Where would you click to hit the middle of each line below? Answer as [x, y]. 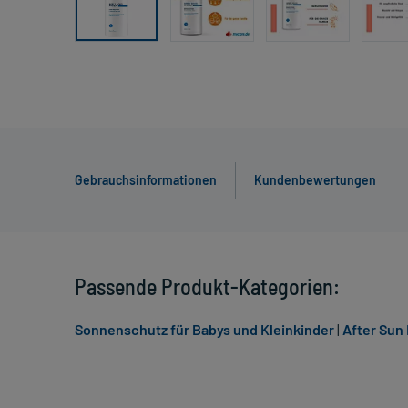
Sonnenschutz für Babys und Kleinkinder [204, 330]
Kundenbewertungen [315, 180]
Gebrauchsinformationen [146, 180]
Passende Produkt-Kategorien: [207, 287]
